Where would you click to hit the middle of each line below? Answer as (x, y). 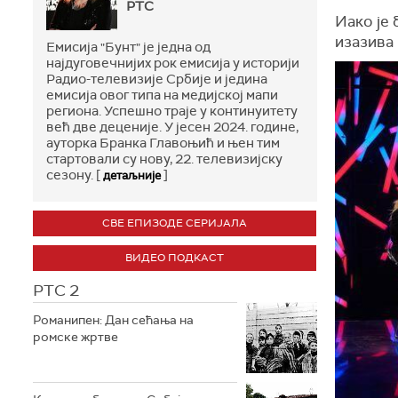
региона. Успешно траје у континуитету (172, 111)
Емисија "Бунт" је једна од (128, 47)
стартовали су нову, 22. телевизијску (164, 159)
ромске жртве (76, 336)
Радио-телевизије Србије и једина (157, 79)
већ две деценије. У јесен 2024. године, (172, 127)
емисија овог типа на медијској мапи (162, 95)
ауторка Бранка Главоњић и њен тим (163, 143)
